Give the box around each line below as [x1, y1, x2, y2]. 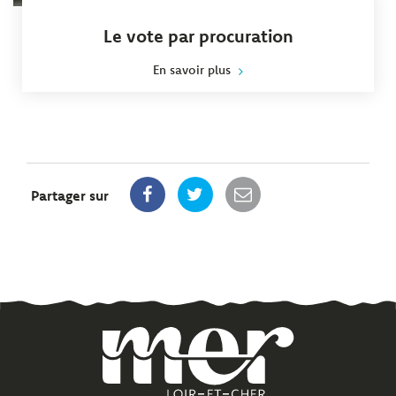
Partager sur [31, 187, 109, 205]
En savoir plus [153, 62, 231, 79]
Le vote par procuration [103, 25, 293, 48]
